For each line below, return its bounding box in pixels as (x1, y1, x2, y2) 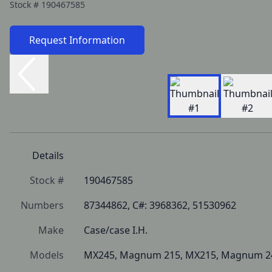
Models (30, 248, 64, 262)
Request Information (29, 33, 125, 47)
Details (32, 149, 64, 162)
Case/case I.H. (84, 223, 148, 237)
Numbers (21, 199, 64, 212)
